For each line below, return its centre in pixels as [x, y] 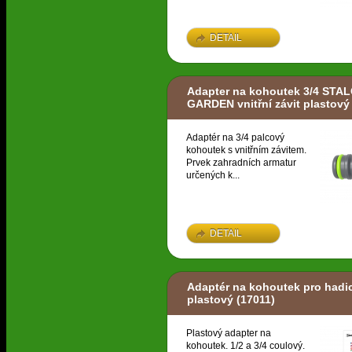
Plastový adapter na [229, 334]
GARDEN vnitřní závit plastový [268, 104]
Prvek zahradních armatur [241, 163]
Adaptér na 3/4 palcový [235, 138]
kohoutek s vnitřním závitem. [246, 150]
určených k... [213, 176]
